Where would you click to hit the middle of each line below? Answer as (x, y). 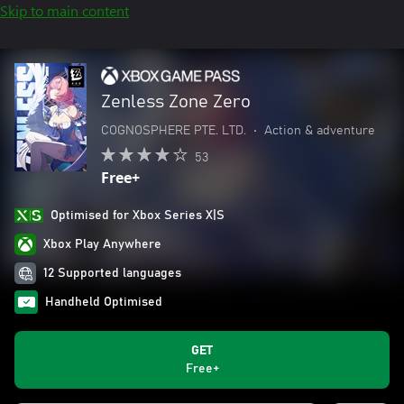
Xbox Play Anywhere (102, 244)
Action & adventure (320, 131)
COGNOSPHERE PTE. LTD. (174, 131)
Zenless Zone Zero (176, 102)
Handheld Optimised (104, 302)
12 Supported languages (112, 273)
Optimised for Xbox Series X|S (138, 216)
